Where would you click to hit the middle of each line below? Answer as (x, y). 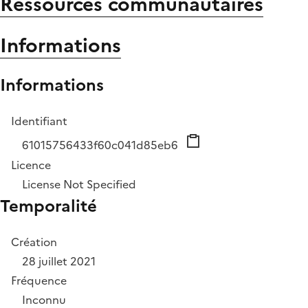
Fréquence (39, 281)
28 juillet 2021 (59, 262)
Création (34, 242)
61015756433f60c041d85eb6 (101, 145)
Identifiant (39, 121)
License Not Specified (79, 185)
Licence (31, 165)
